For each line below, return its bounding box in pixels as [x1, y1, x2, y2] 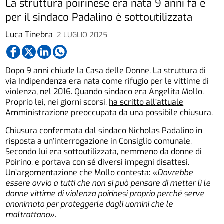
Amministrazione [5, 107, 69, 118]
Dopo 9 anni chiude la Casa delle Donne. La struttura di [5, 65, 206, 76]
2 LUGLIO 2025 [57, 30, 108, 40]
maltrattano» [5, 209, 55, 220]
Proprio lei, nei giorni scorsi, [5, 97, 109, 108]
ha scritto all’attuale [109, 97, 184, 108]
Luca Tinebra [5, 29, 53, 40]
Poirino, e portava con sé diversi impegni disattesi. [5, 157, 190, 168]
